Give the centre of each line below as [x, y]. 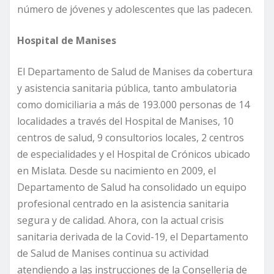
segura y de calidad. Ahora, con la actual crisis [120, 220]
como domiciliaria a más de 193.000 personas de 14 [133, 105]
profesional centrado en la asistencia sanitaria [123, 204]
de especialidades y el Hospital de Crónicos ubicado [134, 154]
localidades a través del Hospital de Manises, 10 [125, 121]
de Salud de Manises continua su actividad [113, 254]
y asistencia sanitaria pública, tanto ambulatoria [127, 88]
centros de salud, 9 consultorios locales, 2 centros [131, 138]
